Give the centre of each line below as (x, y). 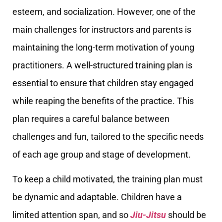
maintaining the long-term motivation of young (103, 47)
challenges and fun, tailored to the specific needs (108, 137)
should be (186, 215)
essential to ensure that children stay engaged (103, 83)
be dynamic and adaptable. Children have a (97, 197)
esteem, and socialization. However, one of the (104, 12)
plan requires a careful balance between (91, 119)
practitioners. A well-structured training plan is (102, 65)
